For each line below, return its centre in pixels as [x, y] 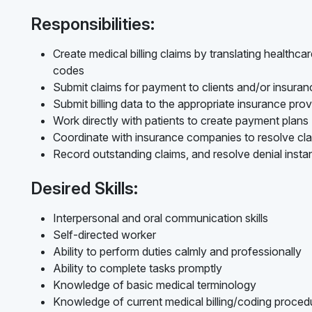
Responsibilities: [93, 24]
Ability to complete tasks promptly [138, 268]
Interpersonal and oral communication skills [161, 218]
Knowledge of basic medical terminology [155, 284]
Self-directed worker [104, 234]
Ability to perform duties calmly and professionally [177, 251]
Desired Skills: [84, 188]
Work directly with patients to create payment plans [181, 120]
